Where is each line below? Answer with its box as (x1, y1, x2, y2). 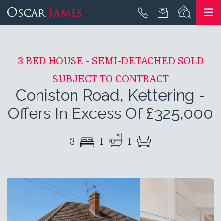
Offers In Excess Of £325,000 (8, 104, 213, 122)
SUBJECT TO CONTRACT (52, 74, 169, 85)
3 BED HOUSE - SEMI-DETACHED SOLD (17, 56, 204, 67)
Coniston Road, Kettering (16, 86, 195, 104)
